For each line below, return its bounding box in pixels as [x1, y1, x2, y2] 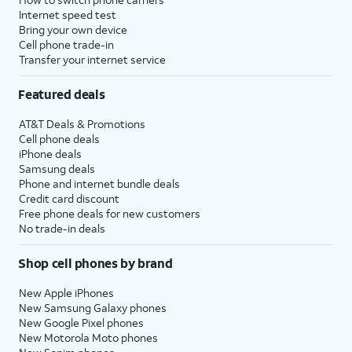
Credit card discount [19, 190, 119, 206]
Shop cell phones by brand [18, 254, 173, 271]
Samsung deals [19, 160, 95, 176]
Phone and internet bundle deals [19, 175, 180, 191]
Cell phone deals [19, 130, 100, 146]
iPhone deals [19, 145, 82, 161]
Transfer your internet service [19, 51, 166, 67]
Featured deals [18, 85, 105, 102]
